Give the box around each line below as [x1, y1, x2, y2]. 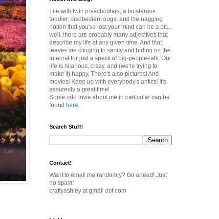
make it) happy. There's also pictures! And [49, 70, 159, 77]
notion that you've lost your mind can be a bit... [49, 23, 171, 30]
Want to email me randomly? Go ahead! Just [49, 172, 167, 178]
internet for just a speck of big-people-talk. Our [49, 55, 171, 62]
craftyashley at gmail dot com [49, 187, 126, 194]
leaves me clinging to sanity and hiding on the [49, 47, 171, 54]
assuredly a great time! [49, 86, 109, 93]
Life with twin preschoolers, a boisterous [49, 8, 155, 15]
